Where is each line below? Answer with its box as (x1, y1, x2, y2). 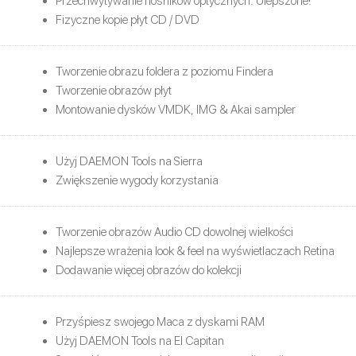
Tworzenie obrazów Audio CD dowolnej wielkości (56, 224, 293, 239)
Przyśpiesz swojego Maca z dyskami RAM (56, 314, 265, 329)
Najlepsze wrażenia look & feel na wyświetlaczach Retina (56, 243, 335, 258)
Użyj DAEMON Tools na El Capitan (56, 333, 224, 348)
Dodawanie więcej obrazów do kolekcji (56, 262, 242, 277)
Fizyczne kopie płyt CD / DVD (56, 12, 199, 27)
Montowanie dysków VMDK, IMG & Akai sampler (56, 102, 296, 117)
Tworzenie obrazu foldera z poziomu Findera (56, 64, 273, 79)
